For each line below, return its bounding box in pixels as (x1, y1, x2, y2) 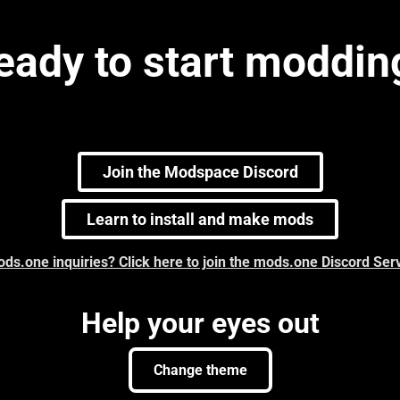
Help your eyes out (80, 306, 320, 340)
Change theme (153, 362, 247, 379)
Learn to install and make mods (87, 210, 313, 229)
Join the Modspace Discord (102, 162, 298, 181)
